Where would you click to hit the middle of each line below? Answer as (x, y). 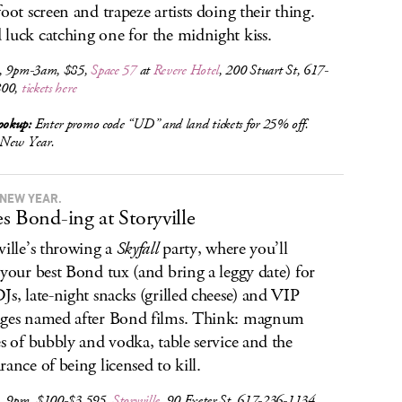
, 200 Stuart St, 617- (274, 70)
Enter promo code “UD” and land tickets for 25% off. (170, 124)
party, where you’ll (223, 249)
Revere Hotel (186, 70)
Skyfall (137, 249)
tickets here (49, 88)
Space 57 (114, 70)
